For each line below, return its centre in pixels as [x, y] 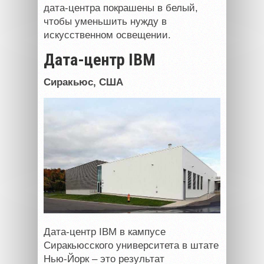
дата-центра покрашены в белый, [121, 8]
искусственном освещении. [107, 35]
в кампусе [141, 232]
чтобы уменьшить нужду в [105, 21]
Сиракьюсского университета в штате [131, 245]
